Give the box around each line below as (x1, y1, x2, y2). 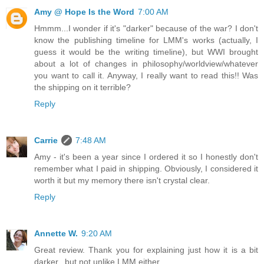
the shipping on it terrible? (34, 82, 131, 93)
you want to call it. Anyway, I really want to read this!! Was (34, 71, 258, 81)
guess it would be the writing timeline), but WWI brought (34, 47, 258, 57)
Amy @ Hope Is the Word (34, 7, 134, 17)
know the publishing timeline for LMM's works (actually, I (34, 35, 258, 45)
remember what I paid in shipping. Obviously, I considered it (34, 164, 258, 174)
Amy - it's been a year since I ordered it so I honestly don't (34, 152, 258, 162)
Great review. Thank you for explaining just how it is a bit (34, 245, 258, 255)
